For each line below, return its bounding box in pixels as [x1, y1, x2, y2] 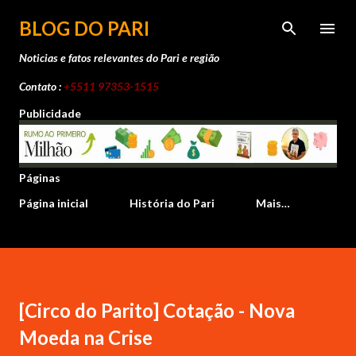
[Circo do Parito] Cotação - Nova [19, 299, 295, 322]
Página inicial [19, 196, 88, 210]
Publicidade [19, 106, 81, 120]
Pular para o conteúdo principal [94, 13, 262, 27]
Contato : [19, 79, 64, 93]
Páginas [19, 171, 60, 184]
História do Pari [130, 196, 215, 210]
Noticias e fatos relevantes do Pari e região [19, 51, 219, 64]
